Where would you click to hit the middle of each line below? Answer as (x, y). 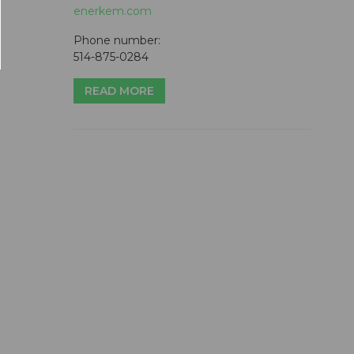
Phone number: (117, 40)
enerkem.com (113, 11)
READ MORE (119, 90)
